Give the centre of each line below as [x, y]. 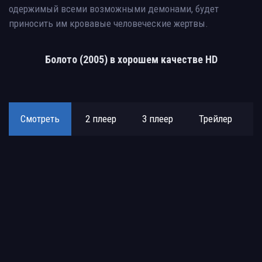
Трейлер [216, 118]
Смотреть [40, 118]
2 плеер [101, 118]
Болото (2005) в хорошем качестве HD [131, 59]
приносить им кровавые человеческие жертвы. [108, 23]
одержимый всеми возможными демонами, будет [114, 8]
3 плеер [158, 118]
